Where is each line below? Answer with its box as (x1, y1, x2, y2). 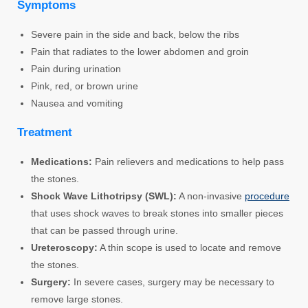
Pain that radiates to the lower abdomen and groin (31, 45, 249, 57)
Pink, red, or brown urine (31, 80, 138, 91)
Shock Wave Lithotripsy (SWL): (31, 190, 177, 201)
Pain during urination (31, 63, 121, 74)
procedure (245, 190, 289, 201)
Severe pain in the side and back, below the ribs (31, 28, 239, 40)
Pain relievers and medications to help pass (92, 155, 284, 167)
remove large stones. (31, 293, 123, 305)
